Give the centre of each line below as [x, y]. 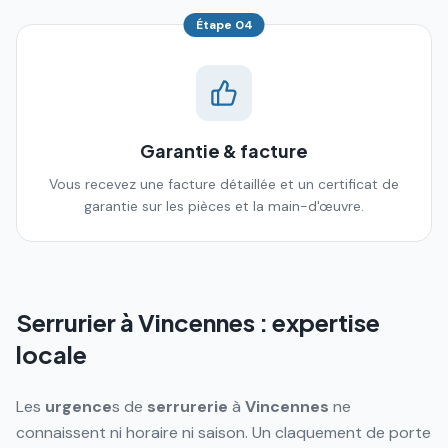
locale [51, 354]
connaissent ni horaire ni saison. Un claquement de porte [223, 432]
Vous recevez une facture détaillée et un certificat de [224, 184]
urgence [78, 406]
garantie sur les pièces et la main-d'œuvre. [224, 206]
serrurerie [187, 406]
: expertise [317, 322]
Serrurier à [77, 322]
